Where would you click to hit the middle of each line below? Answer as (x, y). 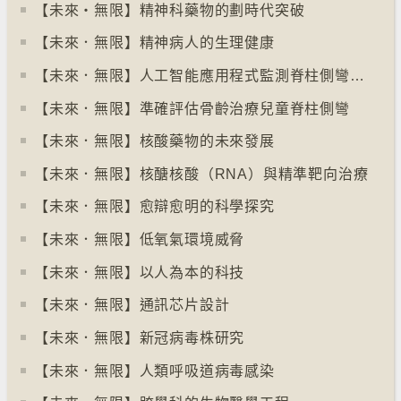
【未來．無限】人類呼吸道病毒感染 (154, 371)
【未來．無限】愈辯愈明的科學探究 (154, 207)
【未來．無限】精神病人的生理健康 (154, 43)
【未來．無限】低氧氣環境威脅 (140, 240)
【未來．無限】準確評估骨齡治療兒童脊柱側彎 (192, 108)
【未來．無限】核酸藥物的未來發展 (154, 141)
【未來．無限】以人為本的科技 (140, 272)
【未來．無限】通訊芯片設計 (132, 305)
